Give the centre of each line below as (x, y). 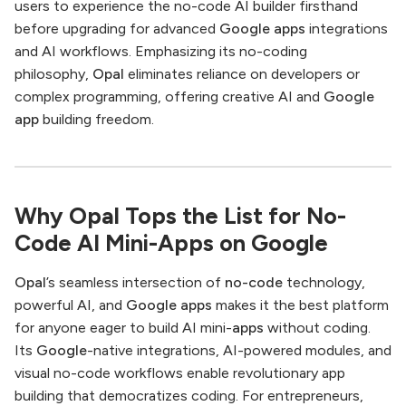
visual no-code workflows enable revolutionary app (180, 373)
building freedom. (97, 120)
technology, (324, 283)
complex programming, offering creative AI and (169, 97)
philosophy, (53, 74)
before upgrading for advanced (117, 29)
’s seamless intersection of (135, 283)
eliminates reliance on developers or (242, 74)
